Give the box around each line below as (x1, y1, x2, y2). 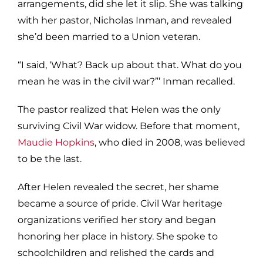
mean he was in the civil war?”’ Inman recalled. (18, 75, 237, 87)
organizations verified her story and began (18, 214, 216, 225)
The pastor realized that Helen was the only (18, 103, 221, 115)
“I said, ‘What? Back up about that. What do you (18, 59, 242, 70)
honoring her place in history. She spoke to (18, 230, 218, 242)
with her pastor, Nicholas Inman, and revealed (18, 14, 232, 26)
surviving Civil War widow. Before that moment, (18, 120, 240, 131)
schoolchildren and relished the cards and (18, 247, 214, 258)
